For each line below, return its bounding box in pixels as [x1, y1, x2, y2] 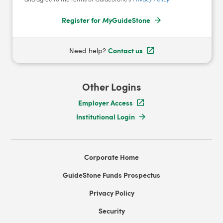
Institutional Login [76, 111, 135, 121]
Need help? [69, 45, 108, 55]
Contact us [108, 45, 143, 55]
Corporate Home [84, 152, 139, 162]
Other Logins [82, 79, 141, 94]
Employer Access [78, 97, 133, 108]
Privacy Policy [89, 188, 134, 198]
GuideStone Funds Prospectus [63, 170, 160, 180]
